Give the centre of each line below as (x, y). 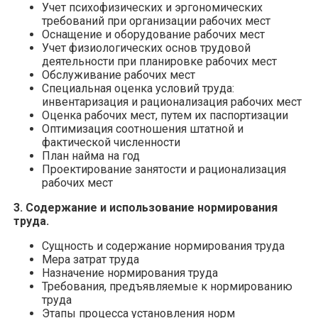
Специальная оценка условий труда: (138, 88)
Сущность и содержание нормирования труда (163, 246)
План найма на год (91, 155)
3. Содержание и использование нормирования (146, 207)
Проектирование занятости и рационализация (164, 169)
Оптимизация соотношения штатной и (143, 128)
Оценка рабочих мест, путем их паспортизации (165, 115)
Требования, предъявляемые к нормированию (167, 286)
